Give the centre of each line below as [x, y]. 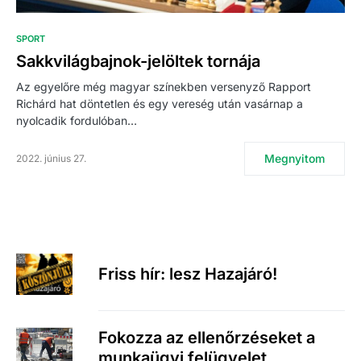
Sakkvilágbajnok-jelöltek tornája [138, 62]
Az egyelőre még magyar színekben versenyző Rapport [164, 87]
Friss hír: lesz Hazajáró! [188, 274]
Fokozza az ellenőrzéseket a [207, 338]
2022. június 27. [51, 159]
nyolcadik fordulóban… [77, 121]
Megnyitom [295, 159]
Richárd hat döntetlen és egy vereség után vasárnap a [160, 104]
